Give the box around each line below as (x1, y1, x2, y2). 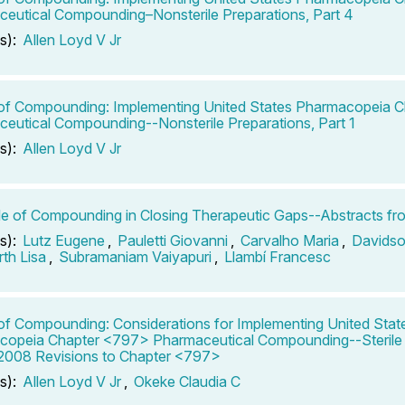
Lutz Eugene (23, 231, 105, 250)
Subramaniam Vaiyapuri (59, 247, 212, 266)
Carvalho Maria (240, 231, 339, 250)
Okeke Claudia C (134, 372, 240, 391)
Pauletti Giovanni (118, 231, 228, 250)
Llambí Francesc (224, 247, 331, 266)
